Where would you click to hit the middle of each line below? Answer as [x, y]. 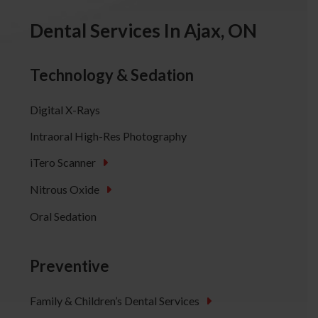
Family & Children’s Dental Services [117, 300]
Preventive [69, 265]
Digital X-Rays [65, 109]
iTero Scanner [66, 162]
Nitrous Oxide [67, 189]
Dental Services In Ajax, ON [143, 30]
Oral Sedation [63, 216]
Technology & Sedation [111, 75]
